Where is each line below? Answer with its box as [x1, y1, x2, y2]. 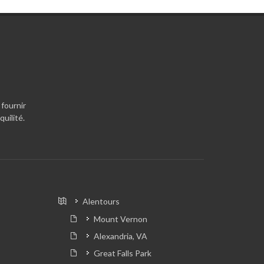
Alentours [82, 196, 120, 207]
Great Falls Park [93, 248, 151, 259]
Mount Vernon [93, 214, 147, 225]
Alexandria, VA [93, 231, 147, 242]
